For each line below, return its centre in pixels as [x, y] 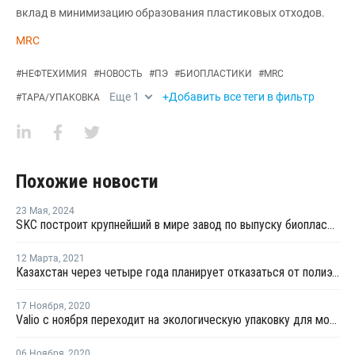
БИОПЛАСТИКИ [216, 74]
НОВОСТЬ [121, 74]
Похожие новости [87, 181]
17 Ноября [40, 306]
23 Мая [32, 211]
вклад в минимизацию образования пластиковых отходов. [170, 13]
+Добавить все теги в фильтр [239, 97]
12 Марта [37, 258]
